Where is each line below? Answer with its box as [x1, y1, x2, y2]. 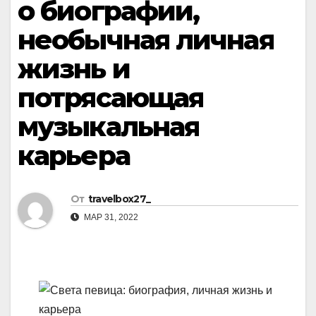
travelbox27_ [87, 193, 151, 206]
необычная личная [18, 23, 274, 56]
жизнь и [18, 52, 130, 85]
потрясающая [18, 81, 204, 114]
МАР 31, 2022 [82, 212, 138, 223]
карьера [18, 139, 130, 172]
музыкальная [18, 110, 200, 143]
